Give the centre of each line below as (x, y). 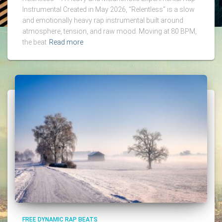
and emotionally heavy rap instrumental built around (103, 20)
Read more (66, 42)
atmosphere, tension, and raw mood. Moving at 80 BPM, (110, 31)
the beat (34, 42)
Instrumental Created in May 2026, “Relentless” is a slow (109, 9)
